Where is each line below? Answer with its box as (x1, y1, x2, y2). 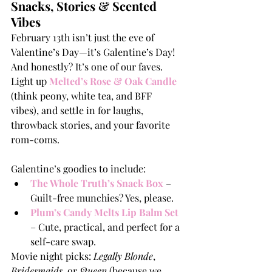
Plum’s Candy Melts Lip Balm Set (30, 206, 178, 219)
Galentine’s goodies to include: (11, 162, 146, 175)
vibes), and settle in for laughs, (11, 104, 146, 117)
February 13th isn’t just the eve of (11, 31, 157, 44)
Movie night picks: (11, 250, 93, 263)
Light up (11, 75, 49, 88)
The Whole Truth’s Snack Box (30, 177, 163, 190)
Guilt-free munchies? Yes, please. (30, 191, 174, 205)
